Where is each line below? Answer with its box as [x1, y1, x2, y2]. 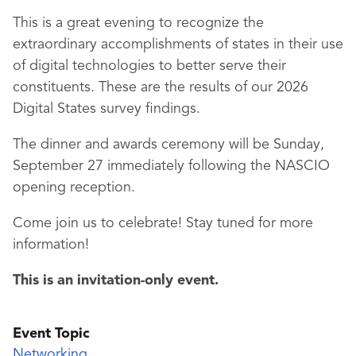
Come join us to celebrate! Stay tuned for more [13, 216, 313, 230]
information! [13, 238, 89, 252]
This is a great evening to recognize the [13, 16, 264, 30]
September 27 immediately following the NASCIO [13, 159, 330, 173]
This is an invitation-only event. [13, 273, 219, 288]
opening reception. [13, 180, 135, 195]
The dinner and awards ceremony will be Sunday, [13, 137, 324, 152]
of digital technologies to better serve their [13, 59, 286, 73]
